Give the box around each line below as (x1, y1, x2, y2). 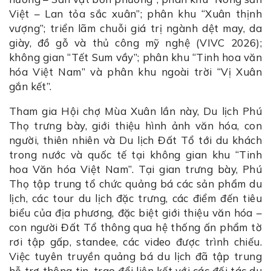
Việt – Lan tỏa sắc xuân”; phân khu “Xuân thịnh (9, 7, 262, 21)
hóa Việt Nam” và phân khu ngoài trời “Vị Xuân (9, 65, 262, 79)
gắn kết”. (9, 80, 52, 93)
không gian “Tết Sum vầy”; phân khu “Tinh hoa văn (9, 51, 262, 64)
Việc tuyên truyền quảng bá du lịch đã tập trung (9, 250, 262, 263)
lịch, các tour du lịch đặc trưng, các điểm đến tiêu (9, 192, 262, 205)
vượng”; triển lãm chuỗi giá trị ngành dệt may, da (9, 22, 262, 35)
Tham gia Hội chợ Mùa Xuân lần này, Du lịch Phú (9, 105, 262, 118)
